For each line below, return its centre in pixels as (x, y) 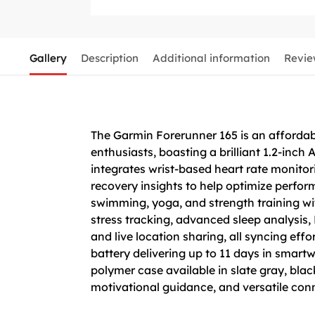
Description (109, 58)
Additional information (211, 58)
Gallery (48, 58)
